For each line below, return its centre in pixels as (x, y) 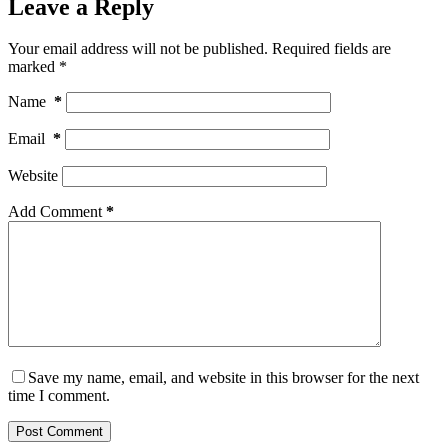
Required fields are (331, 49)
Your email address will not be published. (138, 49)
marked (33, 67)
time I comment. (59, 396)
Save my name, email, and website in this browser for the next (223, 378)
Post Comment (59, 432)
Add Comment (55, 212)
